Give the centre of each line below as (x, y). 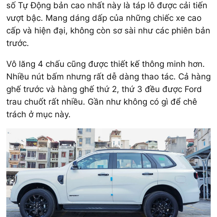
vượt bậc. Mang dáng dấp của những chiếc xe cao (104, 18)
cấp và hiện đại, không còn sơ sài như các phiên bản (108, 30)
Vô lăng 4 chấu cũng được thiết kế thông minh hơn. (106, 64)
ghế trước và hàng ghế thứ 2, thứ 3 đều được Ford (104, 89)
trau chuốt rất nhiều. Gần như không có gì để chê (102, 101)
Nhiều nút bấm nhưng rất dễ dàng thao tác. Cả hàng (108, 76)
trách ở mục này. (39, 114)
